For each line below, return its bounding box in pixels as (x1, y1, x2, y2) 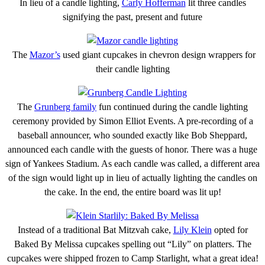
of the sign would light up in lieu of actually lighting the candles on (8, 172, 257, 183)
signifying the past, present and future (63, 11, 202, 22)
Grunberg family (34, 101, 96, 112)
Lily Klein (173, 224, 212, 235)
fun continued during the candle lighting (96, 101, 248, 112)
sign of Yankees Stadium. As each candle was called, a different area (5, 158, 260, 169)
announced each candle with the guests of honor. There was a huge (8, 144, 257, 154)
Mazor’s (29, 49, 60, 60)
